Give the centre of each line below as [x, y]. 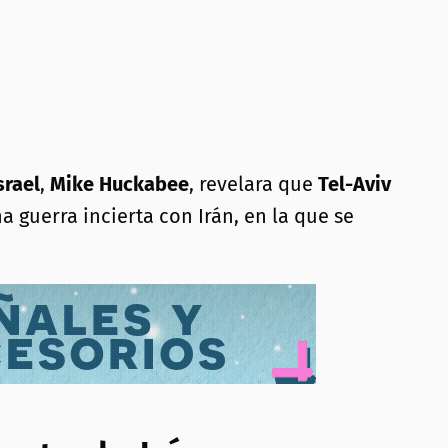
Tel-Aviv [354, 184]
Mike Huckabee [119, 184]
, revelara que [253, 184]
